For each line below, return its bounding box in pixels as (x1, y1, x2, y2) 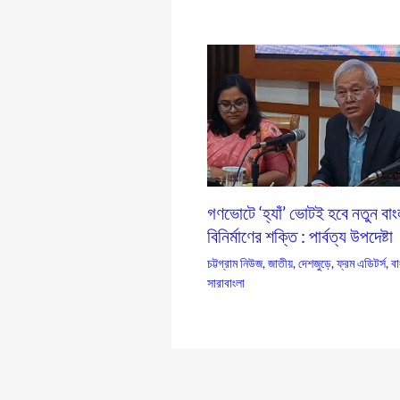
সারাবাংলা (207, 274, 245, 290)
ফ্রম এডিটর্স (337, 254, 386, 271)
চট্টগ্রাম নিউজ (207, 254, 262, 271)
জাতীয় (268, 254, 293, 271)
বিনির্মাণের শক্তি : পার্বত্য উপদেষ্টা (207, 224, 393, 246)
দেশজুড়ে (298, 254, 331, 271)
